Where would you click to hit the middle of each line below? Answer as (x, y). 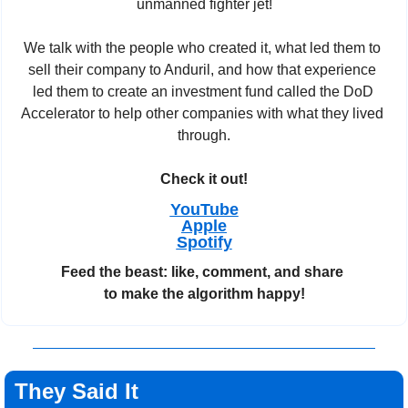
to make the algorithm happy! (204, 293)
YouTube (204, 209)
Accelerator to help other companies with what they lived (202, 113)
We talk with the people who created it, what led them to (202, 47)
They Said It (76, 391)
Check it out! (204, 178)
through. (204, 135)
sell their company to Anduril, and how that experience (202, 69)
